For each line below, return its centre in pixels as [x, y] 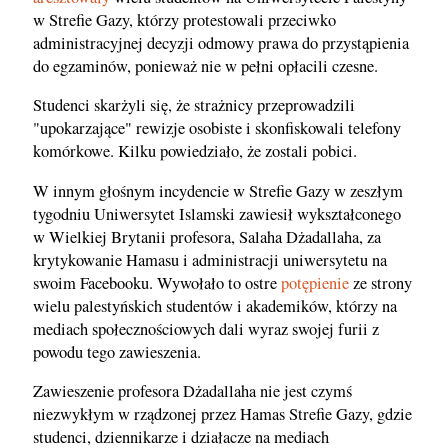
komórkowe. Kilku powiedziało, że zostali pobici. [195, 151]
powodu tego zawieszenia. [117, 351]
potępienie [315, 282]
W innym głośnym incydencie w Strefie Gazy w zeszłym [218, 190]
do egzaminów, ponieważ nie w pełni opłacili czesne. [205, 65]
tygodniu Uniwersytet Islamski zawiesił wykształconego [217, 213]
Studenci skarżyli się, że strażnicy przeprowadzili [194, 105]
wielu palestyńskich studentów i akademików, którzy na [215, 305]
